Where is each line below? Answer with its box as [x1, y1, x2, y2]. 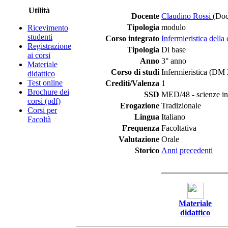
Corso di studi [111, 68, 159, 76]
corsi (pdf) [27, 97, 61, 105]
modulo [161, 23, 186, 32]
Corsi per [27, 106, 57, 115]
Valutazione [119, 135, 159, 144]
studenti [27, 33, 52, 41]
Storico [135, 146, 159, 155]
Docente [131, 12, 159, 20]
